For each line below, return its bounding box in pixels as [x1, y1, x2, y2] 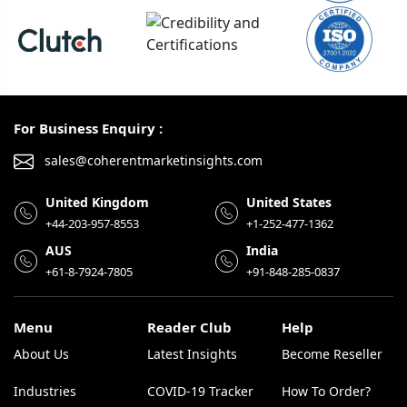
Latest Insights [147, 345, 238, 363]
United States [246, 194, 332, 212]
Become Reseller [281, 345, 382, 363]
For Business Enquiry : [14, 119, 163, 138]
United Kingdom [45, 194, 149, 212]
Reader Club [147, 318, 233, 337]
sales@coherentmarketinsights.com [41, 152, 263, 170]
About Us [14, 345, 69, 363]
